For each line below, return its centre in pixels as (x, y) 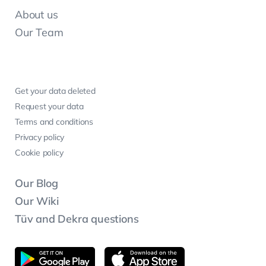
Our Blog (37, 183)
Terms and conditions (54, 122)
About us (37, 15)
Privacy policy (40, 137)
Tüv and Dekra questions (77, 219)
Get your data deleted (55, 91)
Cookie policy (39, 153)
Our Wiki (37, 201)
